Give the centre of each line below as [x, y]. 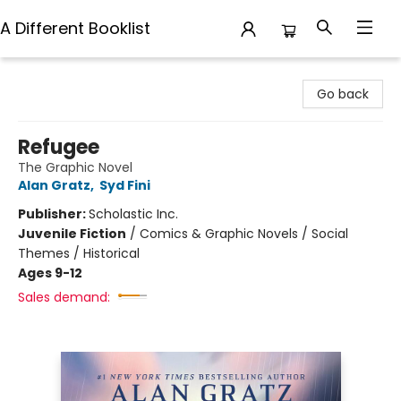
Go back [343, 94]
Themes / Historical [79, 253]
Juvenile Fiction [72, 234]
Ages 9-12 [50, 273]
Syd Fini [125, 185]
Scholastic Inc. [133, 214]
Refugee [59, 147]
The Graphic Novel [75, 167]
